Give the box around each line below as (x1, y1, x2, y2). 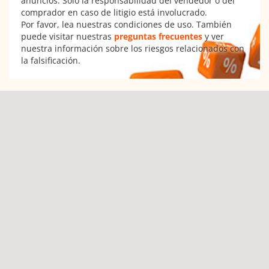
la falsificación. (21, 55, 80, 66)
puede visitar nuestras (21, 31, 114, 42)
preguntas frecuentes (114, 31, 202, 42)
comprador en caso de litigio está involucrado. (21, 7, 207, 18)
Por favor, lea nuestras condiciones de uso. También (21, 19, 232, 30)
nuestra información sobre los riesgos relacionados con (21, 43, 244, 54)
